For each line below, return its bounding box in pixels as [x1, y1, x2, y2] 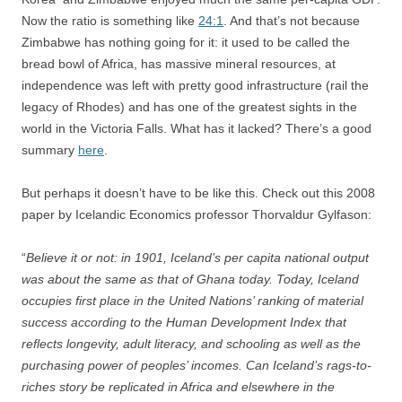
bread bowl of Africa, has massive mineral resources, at [22, 57, 336, 71]
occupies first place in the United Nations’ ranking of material [22, 293, 363, 308]
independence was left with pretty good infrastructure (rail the [22, 78, 369, 92]
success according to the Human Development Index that [22, 315, 346, 329]
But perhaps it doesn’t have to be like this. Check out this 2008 [22, 186, 375, 200]
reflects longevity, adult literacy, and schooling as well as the [22, 336, 361, 351]
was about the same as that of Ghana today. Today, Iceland [22, 272, 359, 286]
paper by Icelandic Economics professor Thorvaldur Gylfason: [22, 207, 371, 222]
